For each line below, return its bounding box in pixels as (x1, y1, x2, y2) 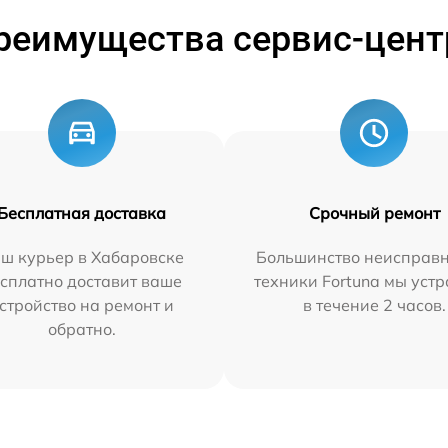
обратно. (47, 319, 116, 339)
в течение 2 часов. (302, 295, 446, 315)
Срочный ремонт (308, 203, 440, 223)
